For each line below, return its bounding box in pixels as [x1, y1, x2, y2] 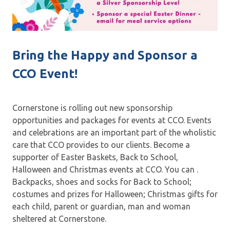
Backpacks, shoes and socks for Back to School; [12, 177, 191, 186]
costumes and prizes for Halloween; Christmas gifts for [12, 189, 218, 199]
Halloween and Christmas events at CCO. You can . [12, 164, 198, 174]
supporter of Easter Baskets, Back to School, [12, 152, 178, 162]
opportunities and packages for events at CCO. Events [12, 115, 212, 125]
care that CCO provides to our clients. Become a [12, 140, 190, 149]
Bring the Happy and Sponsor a [12, 48, 198, 63]
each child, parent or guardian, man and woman [12, 201, 190, 211]
